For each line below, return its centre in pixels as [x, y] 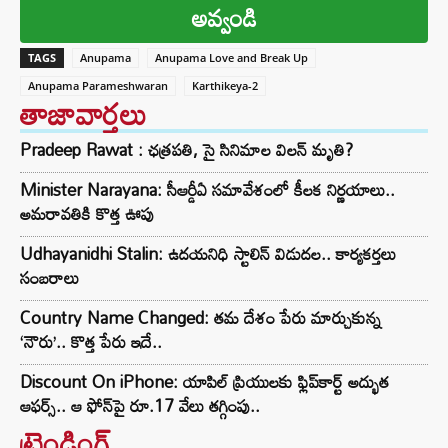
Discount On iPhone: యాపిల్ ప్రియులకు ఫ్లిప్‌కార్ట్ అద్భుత [204, 382]
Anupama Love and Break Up [231, 58]
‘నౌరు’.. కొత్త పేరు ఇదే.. [91, 342]
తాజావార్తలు [83, 114]
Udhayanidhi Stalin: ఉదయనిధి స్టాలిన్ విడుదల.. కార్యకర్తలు [208, 254]
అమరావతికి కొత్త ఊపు [87, 214]
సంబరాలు [49, 278]
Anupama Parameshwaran [98, 86]
